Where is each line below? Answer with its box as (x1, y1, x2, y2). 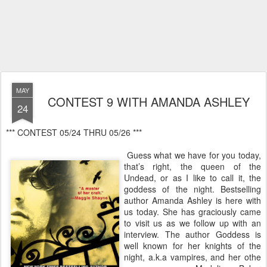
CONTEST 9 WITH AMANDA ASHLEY (47, 93, 250, 110)
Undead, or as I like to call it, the (124, 172, 261, 184)
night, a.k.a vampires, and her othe (124, 251, 261, 263)
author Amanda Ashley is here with (124, 194, 261, 206)
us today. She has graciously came (124, 206, 261, 218)
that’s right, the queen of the (124, 160, 261, 172)
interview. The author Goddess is (124, 228, 261, 240)
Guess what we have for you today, (124, 149, 261, 161)
